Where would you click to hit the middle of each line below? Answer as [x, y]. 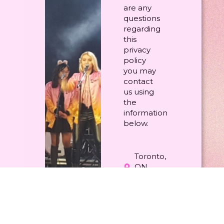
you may [139, 71]
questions [141, 18]
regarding [142, 29]
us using [138, 92]
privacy [137, 50]
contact [138, 81]
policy [134, 60]
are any [137, 8]
